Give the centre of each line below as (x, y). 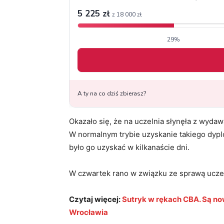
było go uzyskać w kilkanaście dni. (129, 147)
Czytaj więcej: (95, 199)
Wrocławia (88, 212)
